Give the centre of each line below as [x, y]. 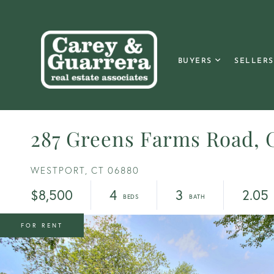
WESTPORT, [59, 170]
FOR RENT [42, 225]
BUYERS [195, 61]
